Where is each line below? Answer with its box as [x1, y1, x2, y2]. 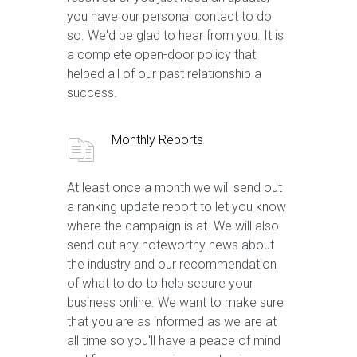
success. [67, 85, 117, 100]
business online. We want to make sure [67, 295, 284, 310]
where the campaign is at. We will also [67, 218, 279, 233]
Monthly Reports [112, 132, 203, 147]
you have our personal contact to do [67, 9, 272, 24]
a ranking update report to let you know [67, 199, 286, 214]
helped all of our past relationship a [67, 66, 261, 81]
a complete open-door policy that [67, 47, 256, 62]
